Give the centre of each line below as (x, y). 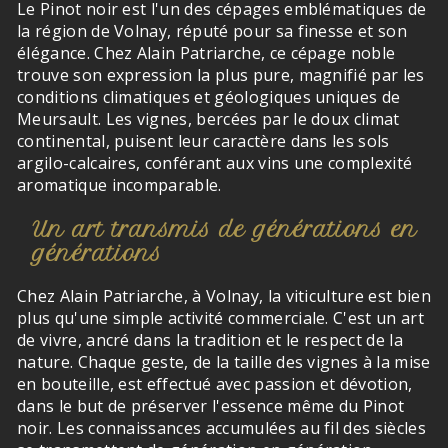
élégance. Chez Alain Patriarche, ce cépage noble (206, 53)
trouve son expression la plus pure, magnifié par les (221, 75)
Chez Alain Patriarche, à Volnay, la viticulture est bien (224, 296)
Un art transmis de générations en (224, 229)
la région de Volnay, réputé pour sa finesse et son (212, 31)
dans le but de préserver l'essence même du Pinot (211, 406)
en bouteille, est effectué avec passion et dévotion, (215, 384)
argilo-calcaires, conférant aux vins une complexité (215, 163)
